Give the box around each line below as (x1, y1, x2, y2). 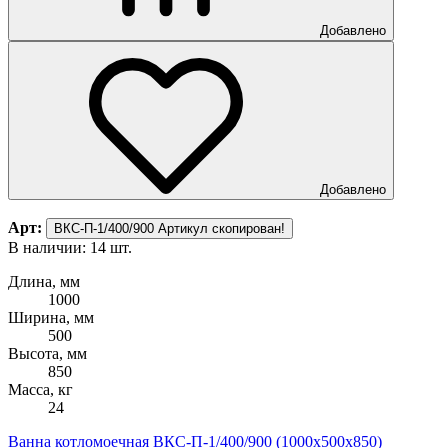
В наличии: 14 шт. (8, 238, 132, 256)
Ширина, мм (8, 308, 94, 326)
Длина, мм (8, 272, 80, 290)
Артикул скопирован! (158, 220, 285, 236)
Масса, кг (8, 380, 73, 398)
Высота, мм (8, 344, 87, 362)
